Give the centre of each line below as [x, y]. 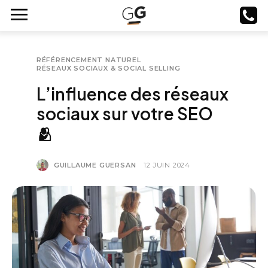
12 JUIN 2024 [167, 165]
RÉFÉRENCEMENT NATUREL [89, 60]
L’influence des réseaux [132, 94]
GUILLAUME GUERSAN [95, 165]
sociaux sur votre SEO [124, 113]
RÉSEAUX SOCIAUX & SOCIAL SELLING [108, 68]
